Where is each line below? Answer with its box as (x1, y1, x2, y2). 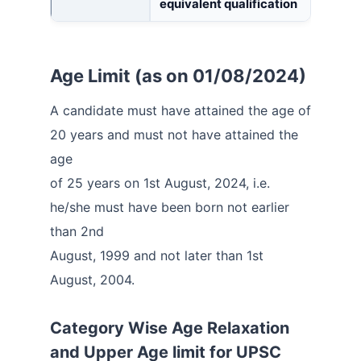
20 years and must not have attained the (50, 127, 298, 143)
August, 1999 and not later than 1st (50, 247, 263, 264)
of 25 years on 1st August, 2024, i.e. (50, 175, 270, 192)
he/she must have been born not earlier (50, 199, 289, 216)
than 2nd (50, 223, 104, 240)
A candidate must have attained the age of (50, 102, 311, 119)
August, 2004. (50, 272, 135, 288)
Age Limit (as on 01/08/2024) (50, 65, 306, 87)
